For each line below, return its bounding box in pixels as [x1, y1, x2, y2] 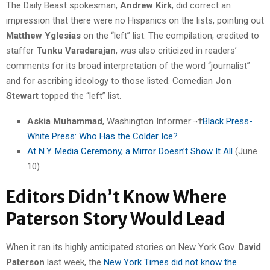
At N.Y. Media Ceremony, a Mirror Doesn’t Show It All [27, 145, 233, 157]
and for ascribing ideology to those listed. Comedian [6, 75, 215, 86]
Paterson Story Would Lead [6, 207, 225, 230]
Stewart [6, 90, 39, 101]
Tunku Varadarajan [36, 45, 116, 56]
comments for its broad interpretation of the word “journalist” [6, 60, 250, 71]
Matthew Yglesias [6, 30, 81, 41]
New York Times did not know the [101, 256, 237, 268]
